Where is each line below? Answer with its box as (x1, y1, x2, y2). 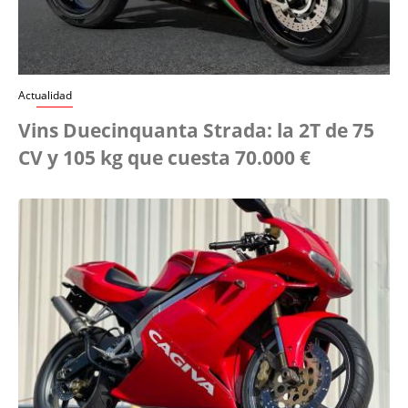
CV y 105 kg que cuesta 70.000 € (18, 145, 311, 171)
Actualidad (18, 87, 72, 104)
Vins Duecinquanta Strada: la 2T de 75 (18, 117, 374, 144)
